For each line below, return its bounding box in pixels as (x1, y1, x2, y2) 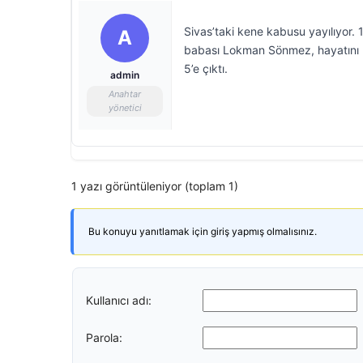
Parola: (86, 330, 122, 344)
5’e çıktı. (184, 62, 228, 75)
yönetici (108, 102, 142, 113)
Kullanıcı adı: (86, 293, 152, 307)
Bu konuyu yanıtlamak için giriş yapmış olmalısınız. (88, 225, 317, 237)
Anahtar (109, 88, 141, 100)
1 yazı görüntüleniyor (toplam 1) (71, 179, 238, 193)
